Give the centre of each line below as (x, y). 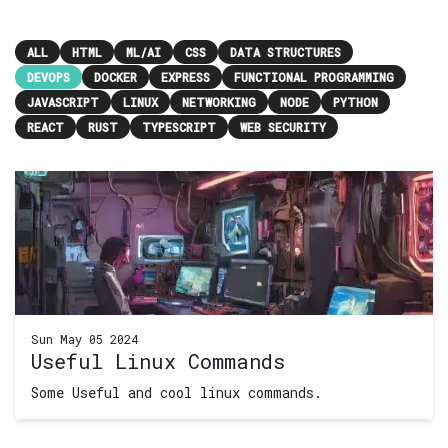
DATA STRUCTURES (285, 51)
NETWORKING (219, 101)
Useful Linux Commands (158, 360)
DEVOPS (48, 76)
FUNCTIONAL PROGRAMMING (314, 76)
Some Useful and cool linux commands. (176, 392)
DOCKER (115, 76)
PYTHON (355, 101)
